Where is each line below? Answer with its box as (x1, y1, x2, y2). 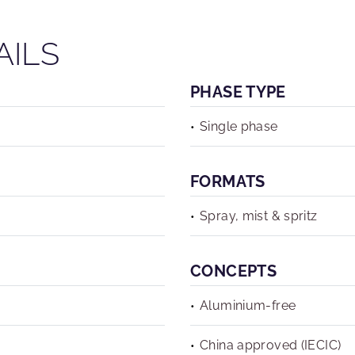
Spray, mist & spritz (200, 208, 318, 223)
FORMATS (190, 172, 265, 191)
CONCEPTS (190, 261, 277, 281)
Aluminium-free (200, 298, 296, 313)
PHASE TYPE (190, 82, 286, 101)
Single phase (200, 119, 278, 134)
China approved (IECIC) (200, 338, 342, 353)
